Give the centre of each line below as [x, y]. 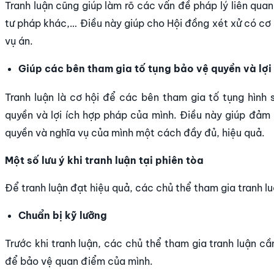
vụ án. [19, 41]
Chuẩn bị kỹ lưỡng [63, 215]
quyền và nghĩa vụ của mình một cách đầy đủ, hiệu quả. [135, 132]
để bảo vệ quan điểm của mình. [79, 261]
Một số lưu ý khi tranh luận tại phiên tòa [104, 160]
